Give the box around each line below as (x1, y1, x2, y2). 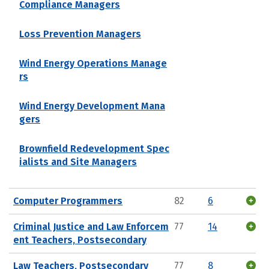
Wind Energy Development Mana (19, 100, 165, 112)
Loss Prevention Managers (19, 28, 141, 40)
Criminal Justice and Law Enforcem (13, 220, 169, 232)
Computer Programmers (13, 195, 122, 207)
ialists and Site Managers (19, 156, 137, 168)
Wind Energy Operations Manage (19, 57, 167, 69)
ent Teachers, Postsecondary (13, 234, 147, 246)
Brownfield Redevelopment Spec (19, 142, 169, 154)
